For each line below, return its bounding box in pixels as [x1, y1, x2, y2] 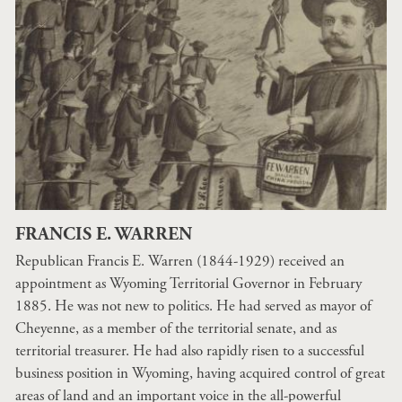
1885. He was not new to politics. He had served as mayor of [15, 296, 371, 316]
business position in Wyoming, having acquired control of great [15, 363, 385, 383]
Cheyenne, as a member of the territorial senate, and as [15, 319, 336, 338]
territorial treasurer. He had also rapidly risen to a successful [15, 341, 364, 361]
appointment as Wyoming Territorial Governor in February [15, 274, 362, 293]
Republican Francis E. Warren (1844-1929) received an [15, 251, 345, 271]
